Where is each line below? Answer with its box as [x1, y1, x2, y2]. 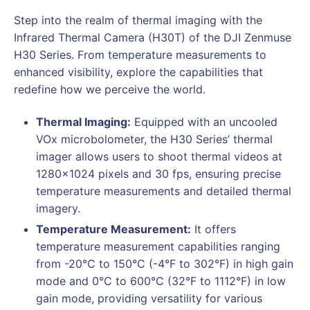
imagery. [36, 201, 80, 215]
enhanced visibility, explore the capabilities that [14, 64, 263, 79]
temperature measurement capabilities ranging [36, 239, 280, 253]
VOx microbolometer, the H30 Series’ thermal [36, 131, 273, 146]
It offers [191, 221, 236, 236]
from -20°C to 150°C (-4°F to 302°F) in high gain [36, 256, 293, 271]
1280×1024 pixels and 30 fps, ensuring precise [36, 166, 281, 181]
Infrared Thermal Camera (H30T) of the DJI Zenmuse [14, 30, 291, 44]
